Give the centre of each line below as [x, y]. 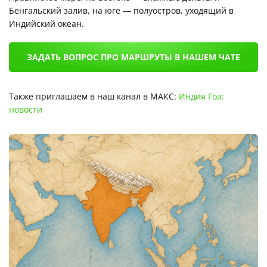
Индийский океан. [46, 24]
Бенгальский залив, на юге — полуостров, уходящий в [121, 11]
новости [26, 110]
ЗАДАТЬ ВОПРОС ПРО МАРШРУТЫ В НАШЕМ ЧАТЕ [133, 57]
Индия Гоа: [201, 97]
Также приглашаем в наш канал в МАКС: [94, 97]
